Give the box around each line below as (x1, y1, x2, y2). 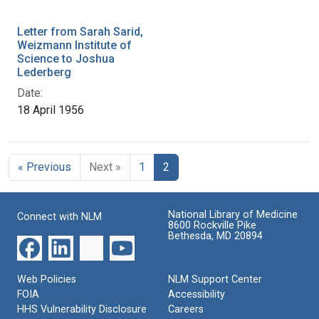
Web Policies (17, 273, 76, 286)
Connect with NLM (17, 210, 102, 223)
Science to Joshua (17, 51, 115, 66)
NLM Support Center (168, 273, 262, 286)
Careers (168, 303, 204, 315)
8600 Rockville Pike (168, 219, 256, 231)
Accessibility (168, 288, 225, 300)
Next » (89, 159, 121, 174)
